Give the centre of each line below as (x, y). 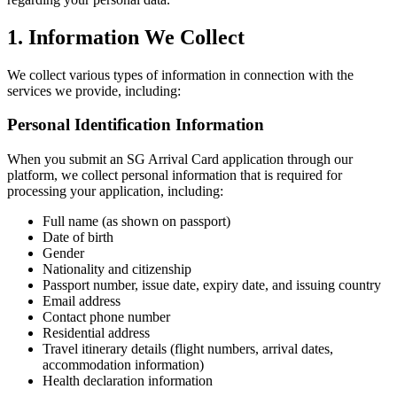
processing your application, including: (115, 191)
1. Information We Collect (126, 37)
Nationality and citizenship (117, 269)
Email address (82, 301)
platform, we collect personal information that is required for (175, 175)
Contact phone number (106, 317)
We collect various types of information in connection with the (180, 74)
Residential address (96, 333)
